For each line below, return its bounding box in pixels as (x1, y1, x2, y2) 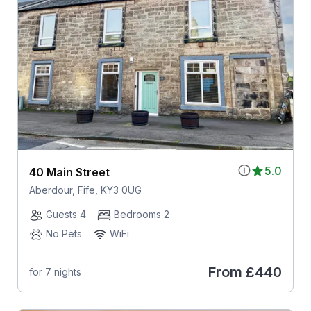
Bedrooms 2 (113, 208, 169, 220)
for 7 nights (28, 266, 81, 278)
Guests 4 (45, 208, 86, 220)
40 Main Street (28, 165, 110, 179)
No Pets (45, 227, 82, 239)
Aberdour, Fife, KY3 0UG (28, 183, 142, 196)
